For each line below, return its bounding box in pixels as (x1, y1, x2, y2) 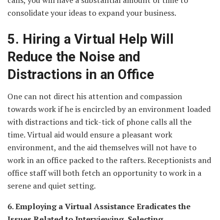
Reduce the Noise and (7, 49, 140, 65)
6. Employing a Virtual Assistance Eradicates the (7, 201, 191, 212)
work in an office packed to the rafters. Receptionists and (7, 155, 211, 166)
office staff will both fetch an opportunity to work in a (7, 167, 201, 179)
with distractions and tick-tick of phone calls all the (7, 116, 192, 128)
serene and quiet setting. (7, 180, 97, 192)
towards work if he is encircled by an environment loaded (7, 104, 211, 115)
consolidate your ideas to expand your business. (7, 7, 180, 19)
